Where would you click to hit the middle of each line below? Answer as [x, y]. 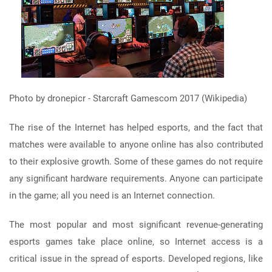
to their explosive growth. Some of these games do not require [136, 161]
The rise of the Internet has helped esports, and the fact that [136, 127]
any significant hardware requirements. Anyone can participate [136, 178]
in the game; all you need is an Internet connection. [112, 195]
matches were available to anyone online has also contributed [136, 144]
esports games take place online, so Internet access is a [136, 241]
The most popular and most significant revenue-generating [136, 224]
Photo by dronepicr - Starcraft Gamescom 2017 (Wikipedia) [128, 98]
